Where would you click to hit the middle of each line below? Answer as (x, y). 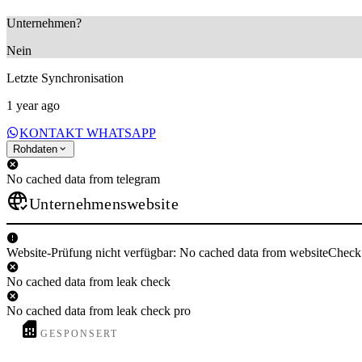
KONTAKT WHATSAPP (88, 133)
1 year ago (33, 105)
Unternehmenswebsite (104, 203)
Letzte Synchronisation (65, 78)
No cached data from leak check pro (99, 310)
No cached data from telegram (83, 179)
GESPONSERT (80, 333)
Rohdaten (35, 149)
